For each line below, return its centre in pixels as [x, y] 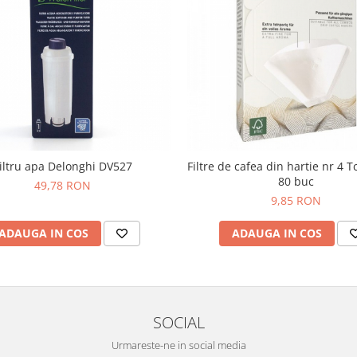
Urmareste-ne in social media [178, 345]
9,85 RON [296, 200]
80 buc [296, 181]
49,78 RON [63, 185]
